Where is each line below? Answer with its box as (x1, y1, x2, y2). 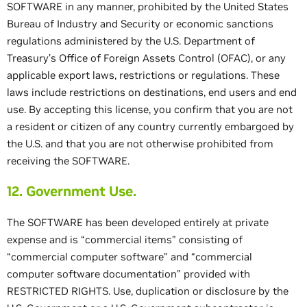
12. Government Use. (7, 182, 136, 200)
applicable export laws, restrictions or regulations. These (7, 69, 280, 82)
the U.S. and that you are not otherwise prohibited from (7, 137, 273, 150)
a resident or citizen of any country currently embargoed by (7, 120, 294, 133)
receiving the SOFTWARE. (7, 154, 130, 167)
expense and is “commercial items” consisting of (7, 233, 243, 246)
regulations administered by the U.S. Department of (7, 34, 255, 47)
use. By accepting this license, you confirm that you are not (7, 103, 293, 116)
